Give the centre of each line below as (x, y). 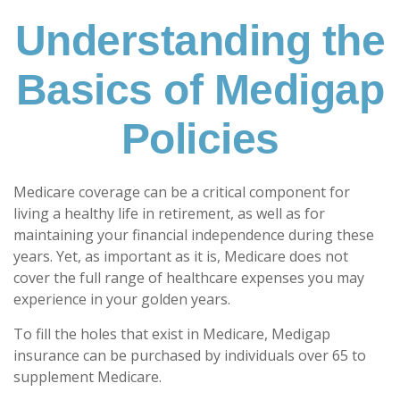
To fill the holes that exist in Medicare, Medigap (172, 334)
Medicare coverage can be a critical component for (182, 192)
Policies (200, 139)
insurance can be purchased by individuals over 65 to (190, 355)
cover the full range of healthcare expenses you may (189, 278)
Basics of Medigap (200, 90)
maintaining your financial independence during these (194, 235)
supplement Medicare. (87, 377)
